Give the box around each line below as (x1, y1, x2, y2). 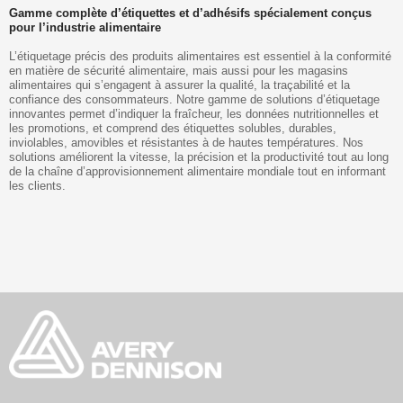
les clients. (9, 178, 66, 193)
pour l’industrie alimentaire (9, 20, 161, 34)
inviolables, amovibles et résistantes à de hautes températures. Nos (9, 135, 363, 149)
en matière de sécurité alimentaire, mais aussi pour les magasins (9, 63, 348, 77)
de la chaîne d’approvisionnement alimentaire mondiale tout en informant (9, 164, 386, 178)
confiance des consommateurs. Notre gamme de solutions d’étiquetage (9, 92, 380, 106)
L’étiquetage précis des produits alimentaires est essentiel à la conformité (9, 49, 391, 63)
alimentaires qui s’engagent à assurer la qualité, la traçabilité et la (9, 77, 350, 92)
